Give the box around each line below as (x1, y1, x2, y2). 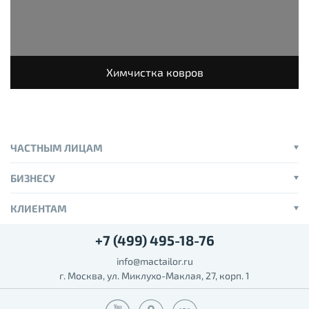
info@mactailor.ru (116, 255, 193, 268)
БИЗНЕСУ (10, 172, 55, 185)
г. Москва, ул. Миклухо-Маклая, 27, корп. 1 (59, 270, 250, 282)
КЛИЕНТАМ (10, 202, 67, 215)
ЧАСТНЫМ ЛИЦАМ (10, 141, 103, 154)
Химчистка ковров (106, 66, 203, 79)
